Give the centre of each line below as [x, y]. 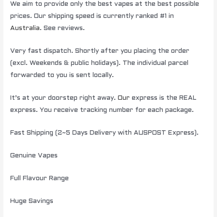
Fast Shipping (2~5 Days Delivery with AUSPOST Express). [105, 133]
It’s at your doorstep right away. [64, 98]
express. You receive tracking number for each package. [102, 110]
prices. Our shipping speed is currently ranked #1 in [92, 16]
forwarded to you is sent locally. [62, 76]
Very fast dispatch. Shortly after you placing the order [100, 51]
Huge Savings [32, 201]
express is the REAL [163, 98]
